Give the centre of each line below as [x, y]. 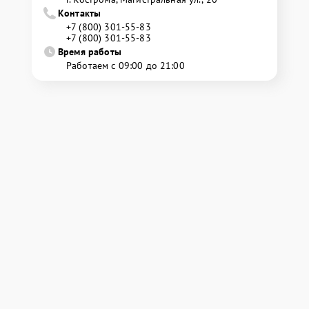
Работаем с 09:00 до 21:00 [126, 65]
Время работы [90, 51]
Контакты [80, 13]
